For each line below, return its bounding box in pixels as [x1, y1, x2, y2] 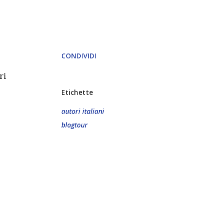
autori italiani [61, 107, 104, 116]
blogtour [61, 120, 88, 129]
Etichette [61, 88, 93, 97]
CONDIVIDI [61, 51, 96, 60]
